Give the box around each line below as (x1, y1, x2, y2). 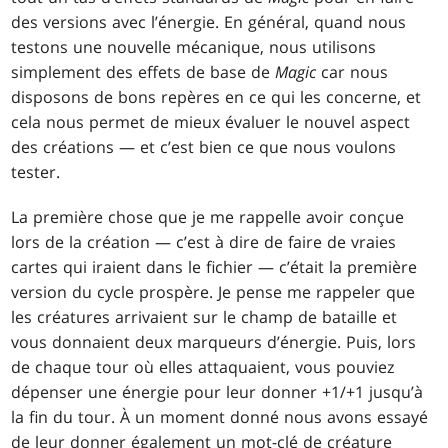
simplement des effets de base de (11, 61, 276, 84)
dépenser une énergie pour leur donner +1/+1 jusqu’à (11, 381, 424, 404)
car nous (316, 61, 389, 84)
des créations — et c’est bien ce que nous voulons (11, 136, 397, 159)
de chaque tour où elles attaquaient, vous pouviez (11, 356, 395, 379)
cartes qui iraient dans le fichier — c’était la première (11, 256, 418, 279)
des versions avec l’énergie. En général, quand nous (11, 11, 407, 34)
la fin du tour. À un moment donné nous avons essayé (11, 406, 429, 429)
